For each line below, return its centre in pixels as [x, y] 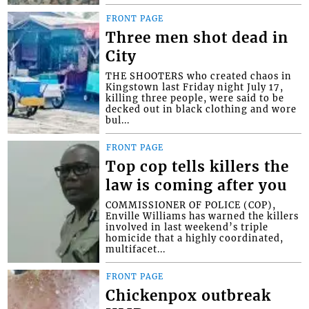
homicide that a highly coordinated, [195, 238]
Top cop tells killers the [198, 167]
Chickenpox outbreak [189, 296]
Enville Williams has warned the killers [202, 216]
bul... [118, 120]
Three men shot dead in [197, 38]
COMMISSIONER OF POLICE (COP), [191, 205]
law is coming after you [197, 186]
